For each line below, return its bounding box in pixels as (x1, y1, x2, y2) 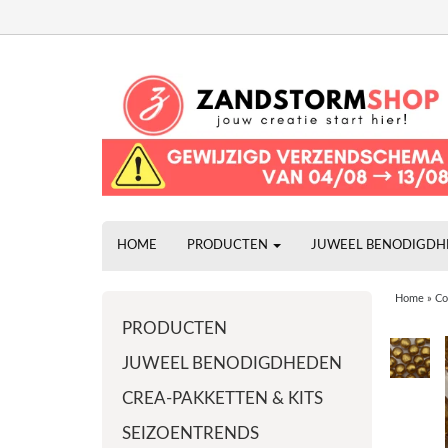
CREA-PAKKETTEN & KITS (122, 390, 323, 407)
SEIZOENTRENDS (122, 425, 259, 442)
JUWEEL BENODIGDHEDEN (122, 355, 342, 372)
